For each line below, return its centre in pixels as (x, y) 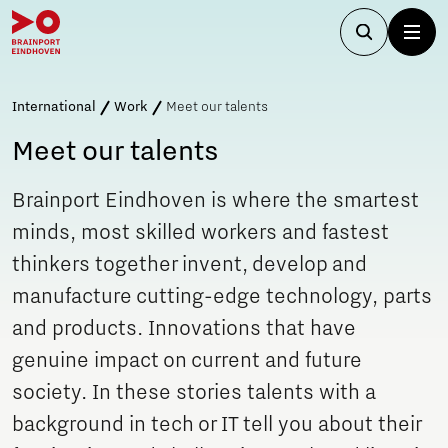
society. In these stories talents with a (194, 393)
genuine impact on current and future (187, 361)
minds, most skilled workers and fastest (200, 233)
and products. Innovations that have (184, 329)
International (54, 107)
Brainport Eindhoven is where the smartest (215, 201)
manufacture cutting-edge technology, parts (222, 297)
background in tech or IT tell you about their (216, 425)
